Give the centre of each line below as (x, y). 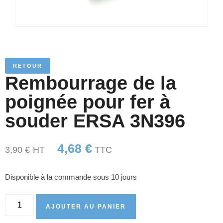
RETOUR (28, 65)
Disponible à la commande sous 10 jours (71, 177)
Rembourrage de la (91, 83)
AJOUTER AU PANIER (86, 207)
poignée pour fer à (88, 102)
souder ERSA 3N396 (95, 121)
